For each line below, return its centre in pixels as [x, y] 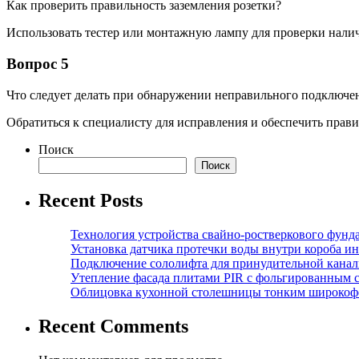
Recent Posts [91, 200]
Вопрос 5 [38, 64]
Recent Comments [113, 326]
